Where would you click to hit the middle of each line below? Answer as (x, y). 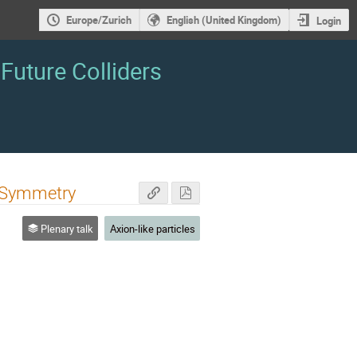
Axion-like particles (152, 228)
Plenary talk (65, 228)
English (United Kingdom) (224, 20)
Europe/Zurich (98, 20)
